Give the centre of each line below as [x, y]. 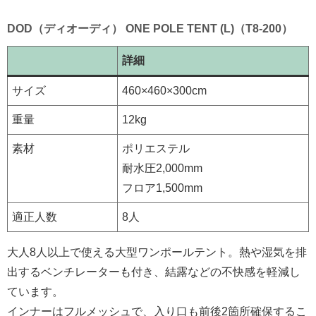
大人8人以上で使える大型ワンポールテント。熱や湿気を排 [157, 252]
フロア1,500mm [162, 188]
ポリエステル [156, 148]
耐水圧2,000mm [162, 168]
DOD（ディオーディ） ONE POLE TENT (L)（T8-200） [150, 28]
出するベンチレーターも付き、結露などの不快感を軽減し [154, 272]
